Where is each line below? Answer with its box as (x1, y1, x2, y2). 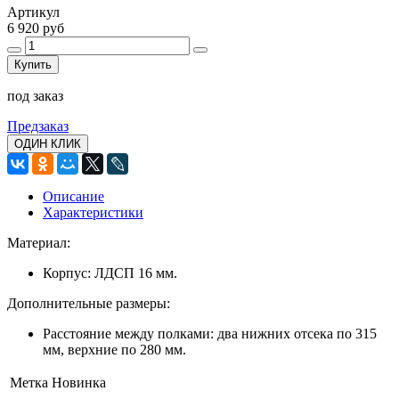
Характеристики (43, 204, 143, 220)
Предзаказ (7, 118, 69, 134)
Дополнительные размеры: (7, 295, 170, 311)
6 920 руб (7, 20, 64, 36)
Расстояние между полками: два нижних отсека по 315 (43, 325, 377, 341)
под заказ (7, 87, 63, 103)
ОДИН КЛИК (14, 136, 81, 151)
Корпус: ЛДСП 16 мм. (43, 265, 177, 281)
